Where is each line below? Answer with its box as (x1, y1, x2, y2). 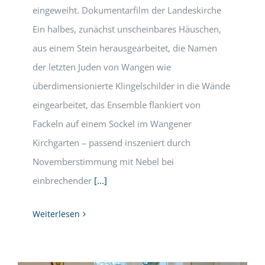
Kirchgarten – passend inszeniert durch (33, 137, 190, 148)
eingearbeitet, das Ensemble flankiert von (33, 99, 201, 111)
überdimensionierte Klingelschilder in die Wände (33, 80, 230, 92)
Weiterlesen (33, 208, 80, 219)
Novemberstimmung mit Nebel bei (33, 156, 174, 167)
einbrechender (33, 174, 94, 186)
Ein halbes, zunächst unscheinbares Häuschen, (33, 23, 221, 35)
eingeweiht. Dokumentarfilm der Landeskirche (33, 4, 221, 16)
